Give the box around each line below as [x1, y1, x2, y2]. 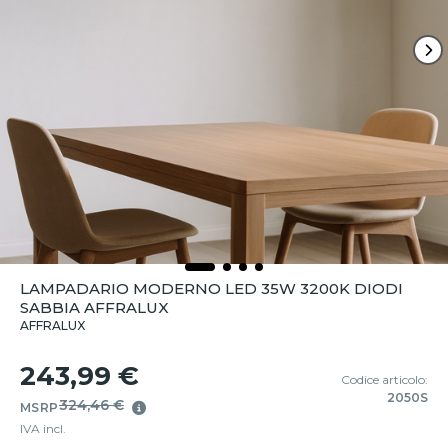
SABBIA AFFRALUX [20, 298, 169, 317]
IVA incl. [20, 421, 66, 436]
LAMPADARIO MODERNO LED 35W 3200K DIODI [20, 279, 403, 298]
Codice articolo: [341, 372, 428, 387]
